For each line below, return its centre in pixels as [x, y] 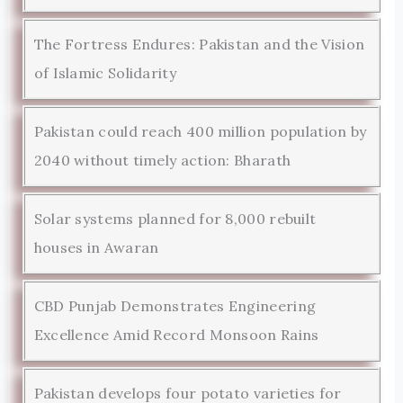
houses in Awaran [96, 247]
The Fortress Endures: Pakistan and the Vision [199, 44]
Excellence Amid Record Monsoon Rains [176, 334]
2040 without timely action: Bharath [162, 160]
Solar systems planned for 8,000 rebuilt [175, 218]
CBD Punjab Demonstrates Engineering [175, 305]
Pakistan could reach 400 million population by [200, 131]
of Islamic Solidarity [105, 72]
